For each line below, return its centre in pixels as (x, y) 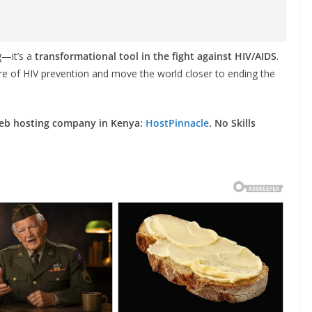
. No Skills (232, 123)
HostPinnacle (177, 123)
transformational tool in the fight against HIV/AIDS (156, 56)
